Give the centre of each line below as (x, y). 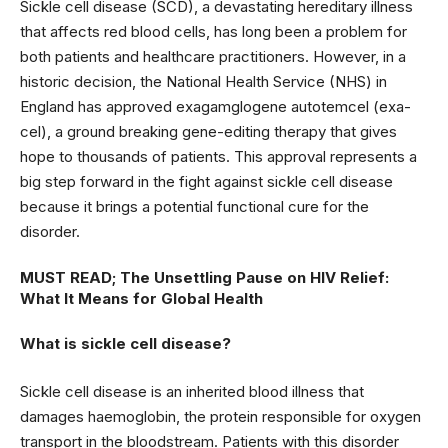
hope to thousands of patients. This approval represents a (218, 156)
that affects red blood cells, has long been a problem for (213, 31)
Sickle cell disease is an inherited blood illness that (192, 391)
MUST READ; (70, 277)
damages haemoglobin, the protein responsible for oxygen (220, 416)
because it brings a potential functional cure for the (194, 206)
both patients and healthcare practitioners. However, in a (213, 56)
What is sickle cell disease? (125, 343)
